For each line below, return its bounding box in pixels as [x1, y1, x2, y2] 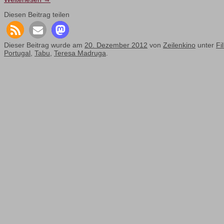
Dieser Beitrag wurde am [4, 41, 84, 49]
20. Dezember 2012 [84, 41, 147, 49]
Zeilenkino [163, 41, 195, 49]
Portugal [4, 49, 30, 57]
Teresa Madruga [54, 49, 106, 57]
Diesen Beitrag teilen [4, 10, 69, 19]
